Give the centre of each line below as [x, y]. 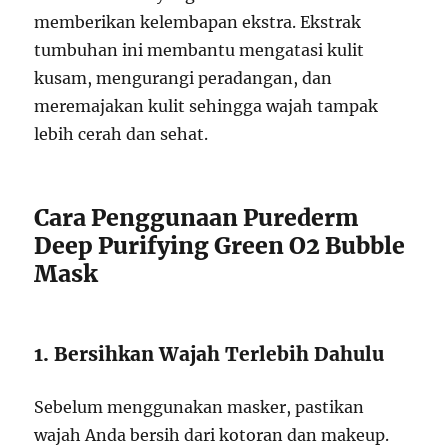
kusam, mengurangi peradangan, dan [183, 78]
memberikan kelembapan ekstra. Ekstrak [198, 22]
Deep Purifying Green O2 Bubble [220, 246]
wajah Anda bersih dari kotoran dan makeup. [212, 435]
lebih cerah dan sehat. [121, 134]
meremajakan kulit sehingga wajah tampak [206, 106]
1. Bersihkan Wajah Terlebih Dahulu [209, 354]
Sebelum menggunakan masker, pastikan [199, 407]
